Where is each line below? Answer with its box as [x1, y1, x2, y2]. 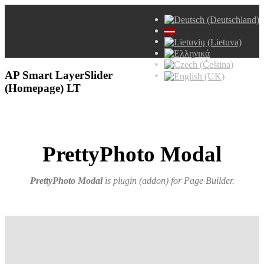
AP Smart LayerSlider [5, 68, 113, 81]
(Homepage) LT [5, 81, 81, 94]
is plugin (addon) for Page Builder [102, 176, 232, 186]
